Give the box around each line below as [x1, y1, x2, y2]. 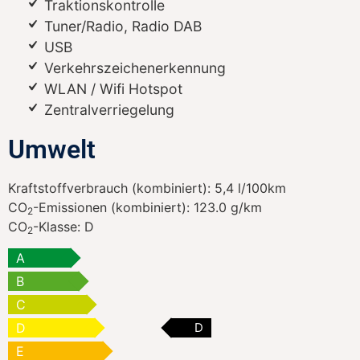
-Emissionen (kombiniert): [33, 198, 194, 215]
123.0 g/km [194, 198, 262, 215]
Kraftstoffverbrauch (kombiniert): [8, 179, 215, 196]
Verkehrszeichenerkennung [40, 59, 226, 76]
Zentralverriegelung [40, 100, 174, 118]
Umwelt [8, 133, 96, 165]
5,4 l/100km [215, 179, 286, 196]
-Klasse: [33, 218, 84, 235]
